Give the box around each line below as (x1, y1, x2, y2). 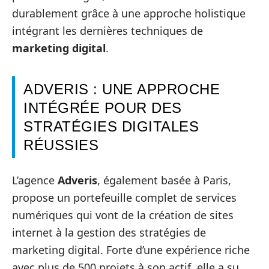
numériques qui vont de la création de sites (12, 207, 234, 222)
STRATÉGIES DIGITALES (23, 118, 199, 135)
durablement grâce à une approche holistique (12, 6, 246, 21)
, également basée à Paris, (97, 172, 231, 187)
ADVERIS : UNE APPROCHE (23, 81, 220, 98)
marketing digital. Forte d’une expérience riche (12, 242, 250, 257)
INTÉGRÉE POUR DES (23, 100, 182, 116)
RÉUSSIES (23, 137, 98, 154)
